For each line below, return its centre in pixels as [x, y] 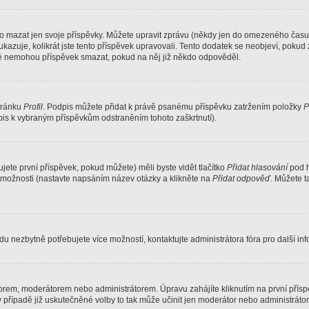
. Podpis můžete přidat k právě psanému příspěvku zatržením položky [173, 107]
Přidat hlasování [257, 168]
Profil [33, 107]
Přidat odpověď [241, 179]
